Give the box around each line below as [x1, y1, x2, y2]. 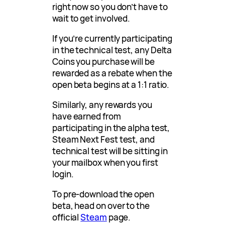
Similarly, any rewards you [52, 98, 152, 110]
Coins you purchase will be [52, 55, 155, 67]
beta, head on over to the [52, 199, 150, 211]
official [52, 211, 81, 223]
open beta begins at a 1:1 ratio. [52, 78, 170, 90]
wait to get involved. [52, 12, 131, 24]
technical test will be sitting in [52, 145, 168, 157]
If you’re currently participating [52, 32, 173, 44]
